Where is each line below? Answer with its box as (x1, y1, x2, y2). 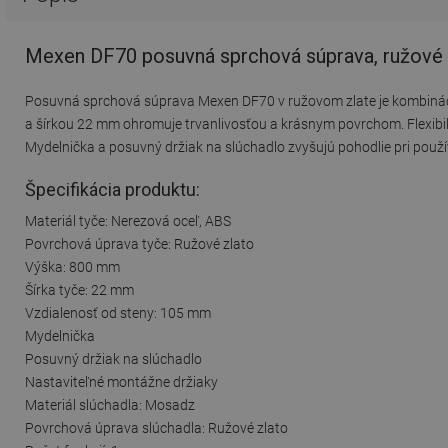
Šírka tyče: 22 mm (25, 281, 134, 298)
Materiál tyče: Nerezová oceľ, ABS (25, 212, 231, 229)
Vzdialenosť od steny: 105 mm (25, 304, 211, 321)
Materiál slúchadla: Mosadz (25, 396, 195, 413)
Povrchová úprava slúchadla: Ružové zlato (25, 419, 288, 436)
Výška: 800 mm (25, 258, 120, 275)
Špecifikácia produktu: (25, 178, 200, 200)
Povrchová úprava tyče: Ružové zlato (25, 235, 254, 252)
